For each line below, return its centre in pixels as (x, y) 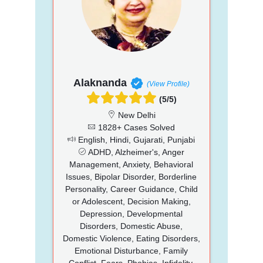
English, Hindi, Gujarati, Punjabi (136, 139)
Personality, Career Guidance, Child (131, 189)
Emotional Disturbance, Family (131, 250)
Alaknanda (100, 82)
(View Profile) (168, 84)
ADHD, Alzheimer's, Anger (136, 152)
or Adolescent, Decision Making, (131, 201)
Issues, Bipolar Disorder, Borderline (131, 176)
